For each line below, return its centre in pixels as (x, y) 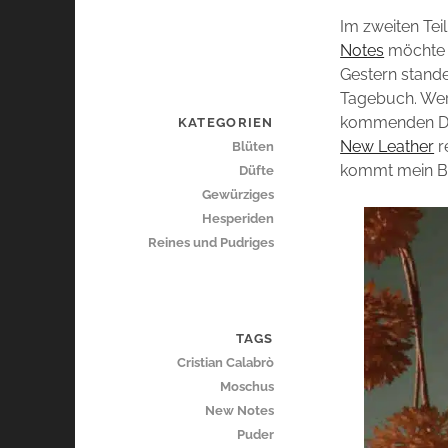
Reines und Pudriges (210, 243)
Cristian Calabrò (225, 363)
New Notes (239, 411)
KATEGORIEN (225, 123)
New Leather (387, 147)
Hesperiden (237, 219)
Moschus (246, 387)
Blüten (252, 147)
